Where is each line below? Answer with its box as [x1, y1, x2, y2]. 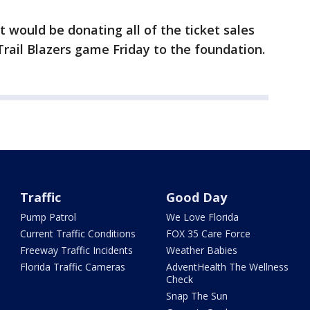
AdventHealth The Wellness [165, 260, 289, 274]
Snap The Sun [165, 289, 228, 303]
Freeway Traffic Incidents [20, 244, 134, 257]
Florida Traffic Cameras [20, 260, 126, 274]
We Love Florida [165, 210, 239, 224]
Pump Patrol [20, 210, 77, 224]
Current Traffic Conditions [20, 227, 136, 241]
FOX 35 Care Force [165, 227, 250, 241]
